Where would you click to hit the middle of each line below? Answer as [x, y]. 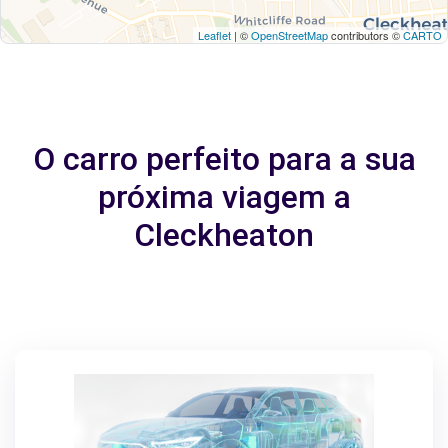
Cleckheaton [224, 235]
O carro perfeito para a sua [224, 159]
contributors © [365, 35]
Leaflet [214, 35]
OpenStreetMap [289, 35]
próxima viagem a [224, 197]
